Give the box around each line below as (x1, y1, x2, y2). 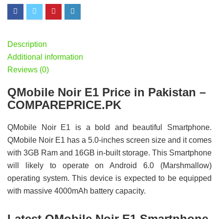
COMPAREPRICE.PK (7, 98, 121, 111)
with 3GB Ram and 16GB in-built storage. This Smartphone (7, 148, 212, 157)
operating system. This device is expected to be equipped (7, 174, 212, 182)
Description (7, 40, 47, 48)
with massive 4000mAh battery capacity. (7, 186, 146, 195)
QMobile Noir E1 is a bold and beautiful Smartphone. (7, 123, 212, 131)
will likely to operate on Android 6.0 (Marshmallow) (7, 161, 212, 170)
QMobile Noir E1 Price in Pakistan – (7, 85, 206, 99)
